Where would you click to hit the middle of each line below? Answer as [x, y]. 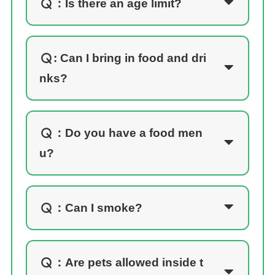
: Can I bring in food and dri [130, 58]
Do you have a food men [134, 133]
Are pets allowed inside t [134, 262]
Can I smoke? [103, 207]
